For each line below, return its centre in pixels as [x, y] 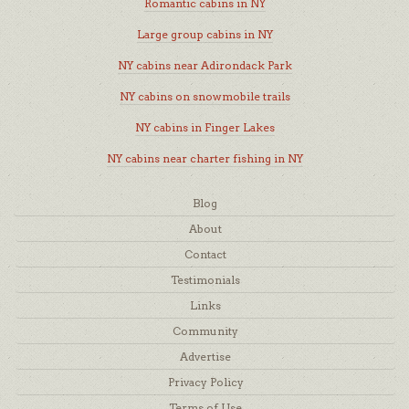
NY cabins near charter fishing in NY [204, 159]
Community [205, 331]
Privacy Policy [205, 383]
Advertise [205, 357]
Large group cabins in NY [204, 35]
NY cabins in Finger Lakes [204, 128]
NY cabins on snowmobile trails [204, 97]
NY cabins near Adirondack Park [204, 66]
